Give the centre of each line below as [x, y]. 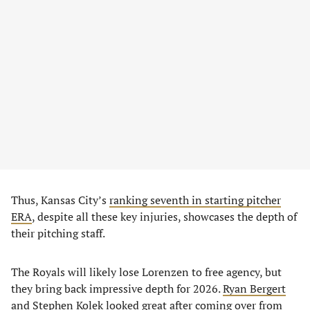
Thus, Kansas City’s [60, 200]
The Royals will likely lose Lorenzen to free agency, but [146, 272]
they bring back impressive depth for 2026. [117, 289]
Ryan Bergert [254, 289]
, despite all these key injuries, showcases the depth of [164, 217]
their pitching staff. [58, 233]
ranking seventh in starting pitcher [195, 200]
